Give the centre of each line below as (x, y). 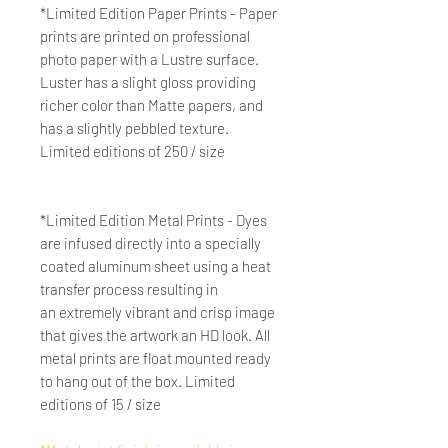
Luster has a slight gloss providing (148, 81)
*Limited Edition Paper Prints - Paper (158, 12)
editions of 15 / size (100, 403)
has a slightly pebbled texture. (134, 127)
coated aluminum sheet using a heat (155, 265)
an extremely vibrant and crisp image (157, 311)
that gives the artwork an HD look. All (155, 334)
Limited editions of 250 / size (132, 150)
